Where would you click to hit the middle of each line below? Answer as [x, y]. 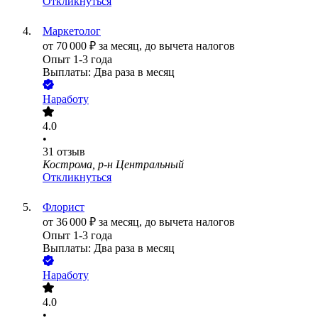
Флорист [64, 207]
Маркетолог [72, 31]
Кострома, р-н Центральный [113, 165]
